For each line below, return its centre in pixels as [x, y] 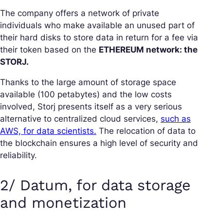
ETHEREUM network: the [148, 50]
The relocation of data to [146, 131]
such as [176, 119]
